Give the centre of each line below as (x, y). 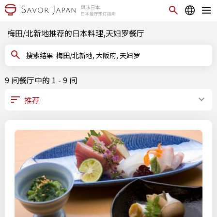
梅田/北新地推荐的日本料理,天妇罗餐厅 (76, 33)
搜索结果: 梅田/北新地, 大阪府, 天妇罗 (98, 55)
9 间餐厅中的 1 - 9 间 (41, 80)
